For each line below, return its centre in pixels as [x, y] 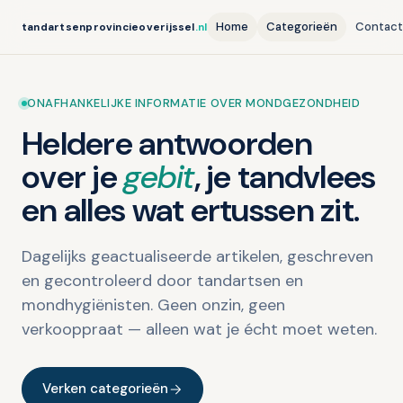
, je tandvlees [285, 177]
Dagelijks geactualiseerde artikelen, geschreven [197, 256]
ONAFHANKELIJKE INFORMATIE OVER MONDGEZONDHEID [194, 103]
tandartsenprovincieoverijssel [108, 27]
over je [73, 177]
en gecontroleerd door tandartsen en [162, 281]
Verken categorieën [105, 389]
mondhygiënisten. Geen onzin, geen [153, 305]
